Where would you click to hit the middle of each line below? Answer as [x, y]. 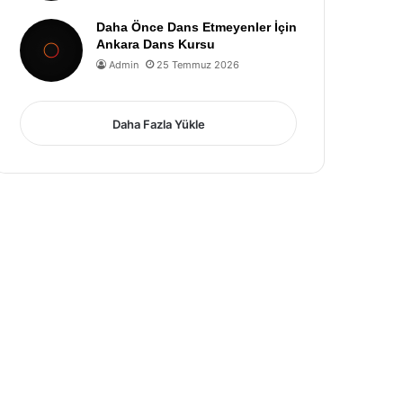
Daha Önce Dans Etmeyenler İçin [197, 27]
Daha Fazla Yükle [158, 124]
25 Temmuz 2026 [198, 65]
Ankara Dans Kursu [156, 44]
